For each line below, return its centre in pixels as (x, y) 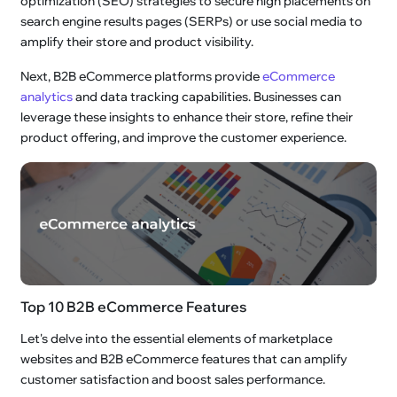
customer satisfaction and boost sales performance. (173, 379)
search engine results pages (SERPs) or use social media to (192, 22)
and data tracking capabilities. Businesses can (207, 97)
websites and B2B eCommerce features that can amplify (184, 358)
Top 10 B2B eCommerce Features (134, 306)
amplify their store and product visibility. (137, 42)
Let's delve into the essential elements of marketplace (177, 338)
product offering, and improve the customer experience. (184, 138)
